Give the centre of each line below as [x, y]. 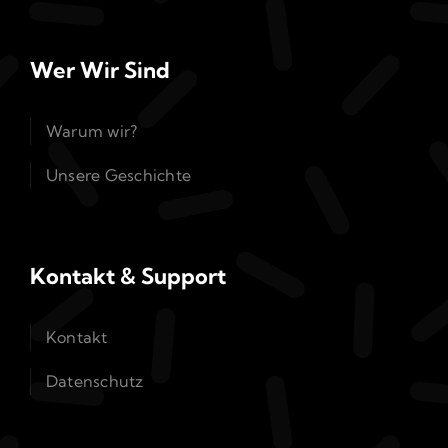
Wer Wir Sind [99, 70]
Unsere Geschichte [118, 175]
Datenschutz [94, 381]
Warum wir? [91, 131]
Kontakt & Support [127, 276]
